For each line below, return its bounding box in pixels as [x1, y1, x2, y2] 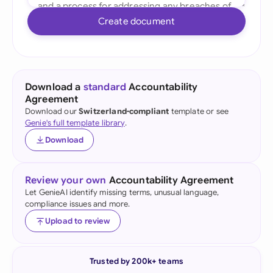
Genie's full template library [25, 118, 125, 128]
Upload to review [45, 216, 110, 226]
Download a [25, 81, 83, 93]
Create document [97, 15, 175, 27]
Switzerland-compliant [79, 106, 169, 116]
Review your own [25, 174, 107, 186]
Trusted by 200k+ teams [90, 256, 183, 266]
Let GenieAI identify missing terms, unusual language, [25, 187, 219, 197]
